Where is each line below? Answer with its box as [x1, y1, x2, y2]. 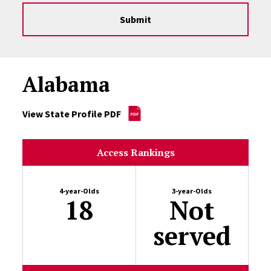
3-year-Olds [172, 186, 212, 195]
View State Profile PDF [22, 107, 122, 120]
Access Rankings [96, 146, 175, 159]
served [152, 218, 231, 252]
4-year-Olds [59, 186, 100, 195]
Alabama [22, 71, 111, 98]
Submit [120, 13, 151, 25]
